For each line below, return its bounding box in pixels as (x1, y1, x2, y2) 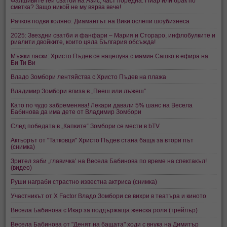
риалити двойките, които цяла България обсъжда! (11, 39, 156, 46)
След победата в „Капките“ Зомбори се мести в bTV (11, 123, 160, 130)
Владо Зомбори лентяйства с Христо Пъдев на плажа (11, 73, 167, 81)
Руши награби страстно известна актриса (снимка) (11, 178, 158, 185)
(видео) (11, 164, 32, 171)
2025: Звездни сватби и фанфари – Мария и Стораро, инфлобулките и (11, 32, 216, 39)
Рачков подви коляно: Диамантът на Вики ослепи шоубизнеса (11, 18, 190, 25)
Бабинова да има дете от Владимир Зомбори (11, 108, 142, 116)
